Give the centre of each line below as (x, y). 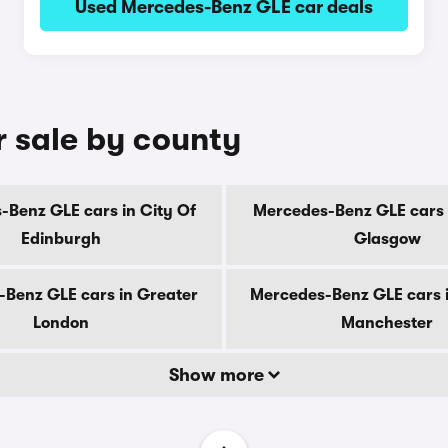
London (61, 323)
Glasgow (387, 239)
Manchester (387, 323)
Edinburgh (61, 239)
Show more (218, 375)
